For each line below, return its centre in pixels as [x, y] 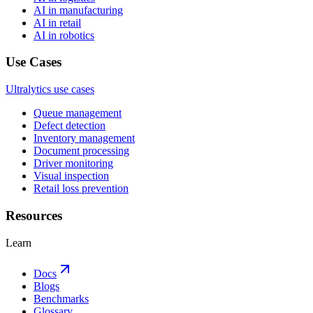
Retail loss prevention [81, 189]
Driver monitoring [73, 163]
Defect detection [70, 126]
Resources [34, 215]
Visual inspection [71, 176]
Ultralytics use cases [50, 89]
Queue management [78, 113]
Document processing [81, 151]
